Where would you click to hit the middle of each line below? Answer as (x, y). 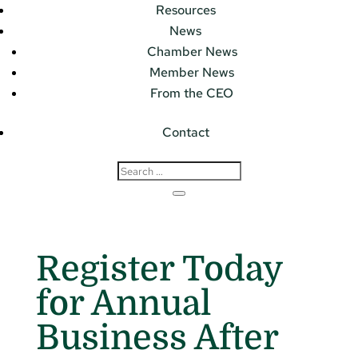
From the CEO (192, 93)
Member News (192, 73)
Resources (185, 10)
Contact (185, 133)
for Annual (123, 303)
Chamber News (192, 52)
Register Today (159, 268)
